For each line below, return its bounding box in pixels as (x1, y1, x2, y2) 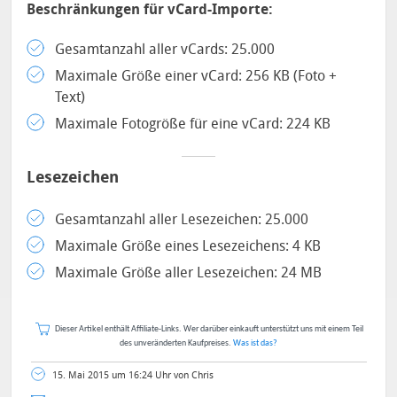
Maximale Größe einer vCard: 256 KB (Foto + (55, 67, 338, 84)
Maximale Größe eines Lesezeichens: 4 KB (55, 237, 322, 254)
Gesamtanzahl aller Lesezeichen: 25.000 (55, 211, 309, 228)
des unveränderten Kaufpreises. (120, 339, 233, 348)
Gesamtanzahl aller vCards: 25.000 (55, 41, 276, 58)
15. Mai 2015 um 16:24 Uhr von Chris (51, 370, 214, 381)
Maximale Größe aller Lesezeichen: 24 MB (55, 264, 323, 281)
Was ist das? (233, 339, 277, 348)
